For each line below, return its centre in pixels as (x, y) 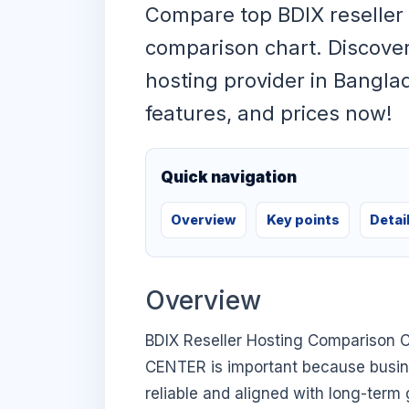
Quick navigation (229, 177)
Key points (303, 220)
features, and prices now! (269, 114)
